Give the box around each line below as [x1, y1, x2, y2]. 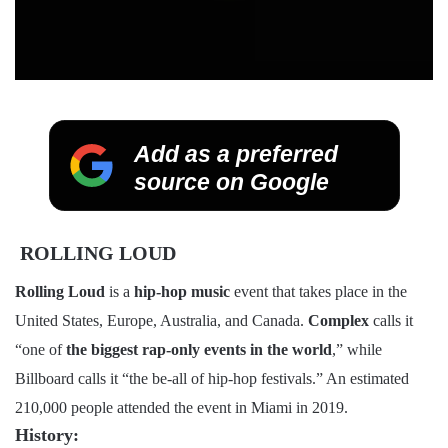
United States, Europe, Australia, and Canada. [15, 312, 308, 330]
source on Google [133, 169, 328, 196]
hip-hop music [134, 283, 230, 301]
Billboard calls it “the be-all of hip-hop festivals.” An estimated [15, 370, 409, 388]
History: [15, 425, 79, 446]
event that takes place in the [230, 283, 407, 301]
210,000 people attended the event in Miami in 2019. [15, 399, 348, 417]
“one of [15, 341, 66, 359]
